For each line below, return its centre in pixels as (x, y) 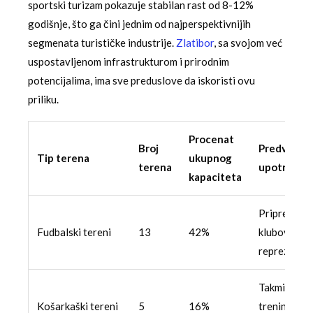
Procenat (211, 139)
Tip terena (63, 158)
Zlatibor (195, 43)
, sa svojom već (248, 43)
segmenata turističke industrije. (102, 43)
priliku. (43, 100)
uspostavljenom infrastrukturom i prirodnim (129, 62)
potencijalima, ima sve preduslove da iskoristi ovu (141, 81)
